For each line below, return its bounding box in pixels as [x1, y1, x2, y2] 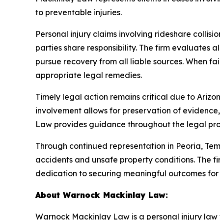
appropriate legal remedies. [35, 70, 142, 80]
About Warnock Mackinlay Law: [35, 190, 168, 200]
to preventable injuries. [35, 7, 122, 17]
